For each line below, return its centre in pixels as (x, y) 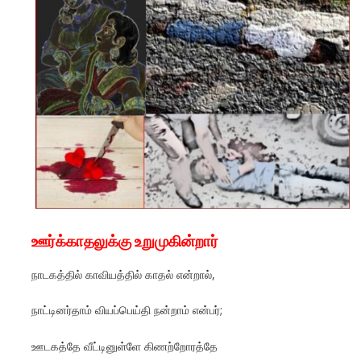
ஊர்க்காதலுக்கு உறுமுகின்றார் (124, 242)
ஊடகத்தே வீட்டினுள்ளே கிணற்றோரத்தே (124, 346)
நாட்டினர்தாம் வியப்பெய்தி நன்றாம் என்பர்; (127, 310)
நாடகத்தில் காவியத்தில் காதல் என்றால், (123, 274)
